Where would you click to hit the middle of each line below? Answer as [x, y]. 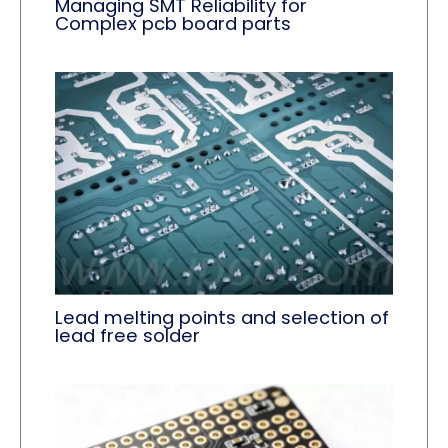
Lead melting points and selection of [222, 317]
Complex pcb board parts [173, 24]
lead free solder [128, 335]
